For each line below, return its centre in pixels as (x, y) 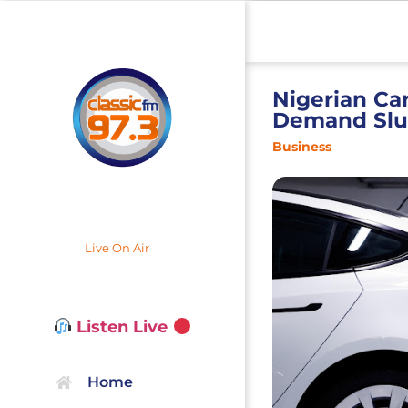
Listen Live (122, 327)
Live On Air (117, 248)
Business (301, 147)
